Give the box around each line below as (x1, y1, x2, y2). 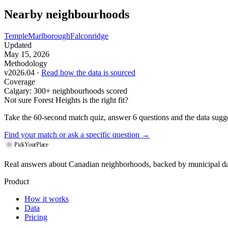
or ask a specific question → (57, 130, 150, 139)
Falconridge (70, 31, 108, 40)
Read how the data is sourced (41, 68, 135, 77)
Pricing (24, 212, 47, 221)
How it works (24, 194, 69, 203)
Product (4, 177, 29, 186)
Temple (4, 31, 28, 40)
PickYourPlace (14, 140, 48, 148)
